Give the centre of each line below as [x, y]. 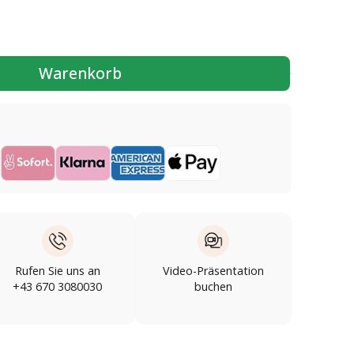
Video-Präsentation [214, 270]
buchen [214, 286]
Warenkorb [80, 73]
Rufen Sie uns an [57, 270]
